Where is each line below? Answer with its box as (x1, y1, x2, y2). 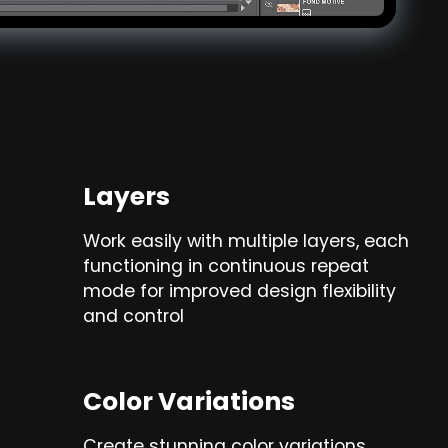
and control (83, 304, 185, 329)
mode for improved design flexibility (83, 279, 397, 304)
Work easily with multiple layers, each (83, 229, 410, 254)
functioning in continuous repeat (83, 254, 370, 279)
